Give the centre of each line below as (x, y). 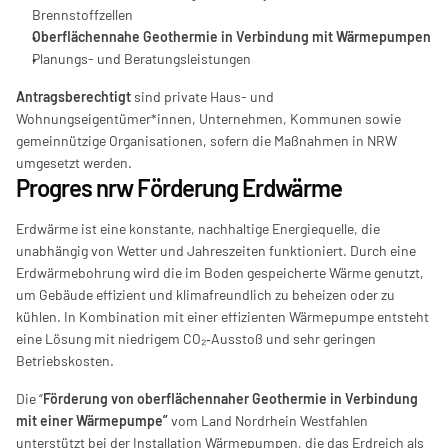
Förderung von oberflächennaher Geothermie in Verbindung (230, 398)
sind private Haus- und (202, 96)
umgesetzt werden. (74, 162)
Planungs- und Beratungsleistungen (141, 58)
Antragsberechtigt (73, 96)
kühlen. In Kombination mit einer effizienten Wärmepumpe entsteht (222, 316)
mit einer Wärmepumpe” (92, 420)
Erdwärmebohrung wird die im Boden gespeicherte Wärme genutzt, (220, 272)
